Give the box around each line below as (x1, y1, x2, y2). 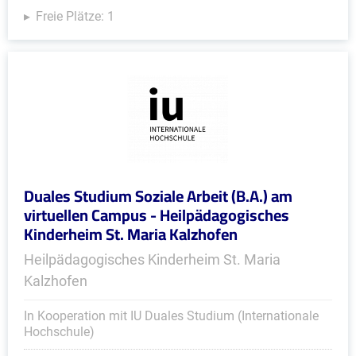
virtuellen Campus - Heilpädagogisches (24, 200, 289, 230)
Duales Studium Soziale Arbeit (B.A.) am (24, 181, 292, 211)
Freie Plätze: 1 (36, 9, 114, 24)
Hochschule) (24, 324, 95, 339)
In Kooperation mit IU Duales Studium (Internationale (24, 308, 319, 323)
